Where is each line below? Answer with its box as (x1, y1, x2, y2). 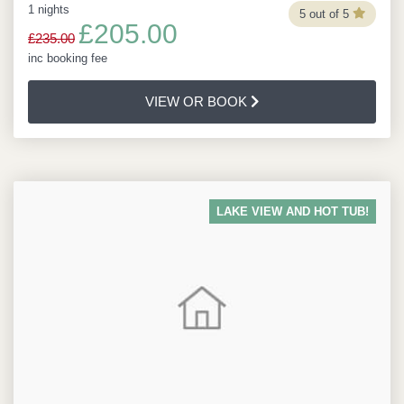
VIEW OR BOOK (144, 94, 251, 109)
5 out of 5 (298, 6, 349, 21)
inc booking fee (28, 51, 107, 65)
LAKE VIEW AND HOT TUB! (216, 205, 369, 218)
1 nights (28, 3, 69, 16)
